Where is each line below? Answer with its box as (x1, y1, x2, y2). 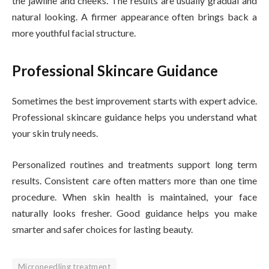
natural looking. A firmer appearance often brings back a (12, 10, 257, 22)
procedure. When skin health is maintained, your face (12, 190, 257, 202)
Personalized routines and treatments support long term (12, 158, 257, 170)
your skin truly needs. (12, 127, 100, 139)
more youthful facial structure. (12, 26, 136, 38)
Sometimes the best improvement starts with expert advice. (12, 95, 257, 107)
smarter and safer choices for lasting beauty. (12, 223, 193, 235)
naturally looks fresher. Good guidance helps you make (12, 207, 257, 219)
